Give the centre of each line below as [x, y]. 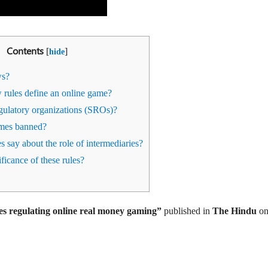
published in [187, 211]
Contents [25, 50]
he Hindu [239, 211]
